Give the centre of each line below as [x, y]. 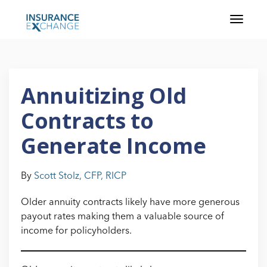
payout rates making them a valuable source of [122, 217]
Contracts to [87, 121]
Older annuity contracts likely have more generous [130, 203]
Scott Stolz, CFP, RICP [80, 176]
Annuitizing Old [104, 96]
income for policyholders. [76, 231]
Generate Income [114, 146]
